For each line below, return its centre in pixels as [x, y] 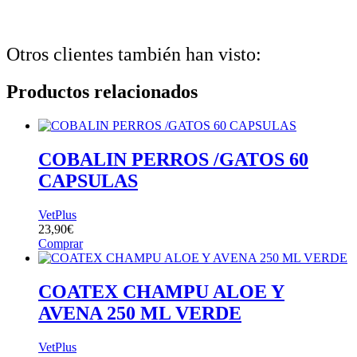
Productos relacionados [102, 92]
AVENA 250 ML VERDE [140, 313]
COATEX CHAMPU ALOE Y [161, 292]
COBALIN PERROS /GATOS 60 [173, 160]
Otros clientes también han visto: [134, 55]
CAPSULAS [88, 181]
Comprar [61, 244]
